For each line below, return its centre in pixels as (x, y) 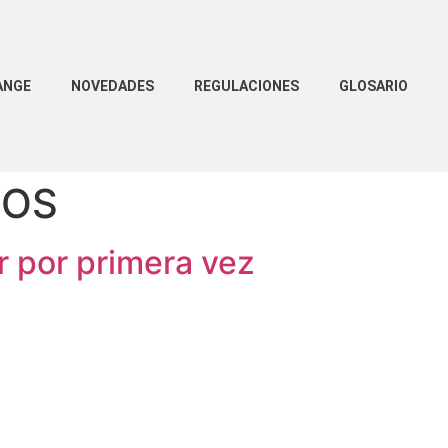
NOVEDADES (112, 85)
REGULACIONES (246, 85)
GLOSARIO (373, 85)
